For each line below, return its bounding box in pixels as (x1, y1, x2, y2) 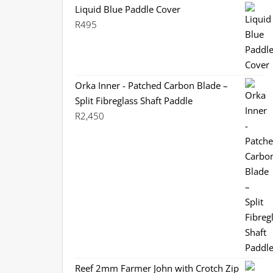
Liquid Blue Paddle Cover (75, 3, 180, 15)
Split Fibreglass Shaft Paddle (75, 94, 193, 107)
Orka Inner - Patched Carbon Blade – (75, 79, 228, 91)
